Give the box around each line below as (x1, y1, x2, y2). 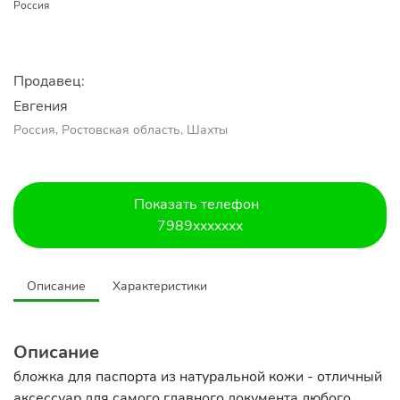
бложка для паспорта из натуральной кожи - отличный (13, 367, 382, 387)
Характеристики (112, 278, 207, 295)
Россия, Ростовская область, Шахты (13, 121, 228, 138)
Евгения (13, 96, 68, 116)
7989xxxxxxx (157, 216, 243, 236)
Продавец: (13, 71, 85, 91)
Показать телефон (134, 195, 259, 214)
